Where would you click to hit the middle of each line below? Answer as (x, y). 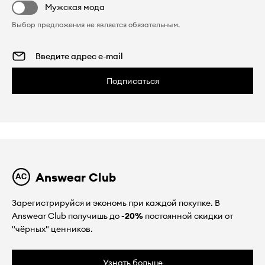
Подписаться (132, 81)
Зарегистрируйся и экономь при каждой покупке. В (116, 203)
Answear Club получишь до (67, 216)
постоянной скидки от (188, 216)
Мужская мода (75, 7)
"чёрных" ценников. (52, 229)
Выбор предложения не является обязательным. (96, 24)
